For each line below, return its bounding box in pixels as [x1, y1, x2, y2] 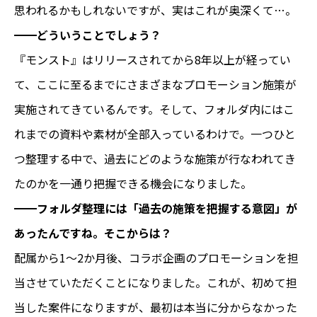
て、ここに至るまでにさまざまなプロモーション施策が [14, 76, 296, 93]
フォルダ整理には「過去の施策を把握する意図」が [37, 200, 297, 217]
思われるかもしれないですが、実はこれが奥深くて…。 [14, 1, 296, 19]
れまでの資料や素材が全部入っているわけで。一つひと [14, 125, 296, 143]
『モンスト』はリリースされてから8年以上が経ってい [14, 51, 291, 69]
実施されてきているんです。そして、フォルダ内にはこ [14, 100, 294, 118]
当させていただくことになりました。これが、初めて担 [14, 274, 297, 292]
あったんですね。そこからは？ [14, 224, 172, 242]
